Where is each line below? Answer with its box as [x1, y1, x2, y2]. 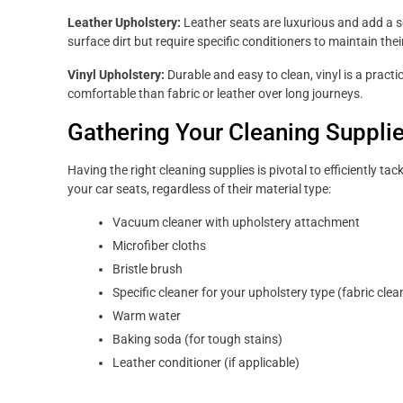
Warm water [112, 309, 181, 323]
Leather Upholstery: [67, 15, 181, 30]
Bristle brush [112, 262, 183, 276]
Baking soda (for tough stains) [112, 332, 282, 346]
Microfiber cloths [112, 238, 206, 253]
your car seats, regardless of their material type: [67, 182, 331, 196]
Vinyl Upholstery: [67, 67, 165, 82]
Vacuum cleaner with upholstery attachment [112, 215, 360, 229]
